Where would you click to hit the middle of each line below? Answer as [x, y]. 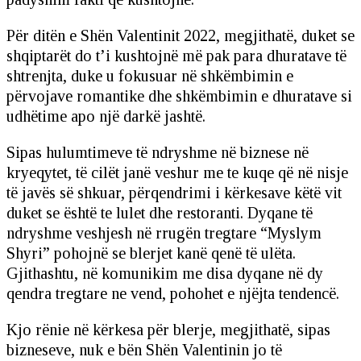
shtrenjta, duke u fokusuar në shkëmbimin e [150, 76]
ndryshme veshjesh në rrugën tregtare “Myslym [164, 233]
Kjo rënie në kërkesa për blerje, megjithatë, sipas [168, 330]
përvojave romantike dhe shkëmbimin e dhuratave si [179, 96]
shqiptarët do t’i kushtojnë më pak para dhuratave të [176, 56]
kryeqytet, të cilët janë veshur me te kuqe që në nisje [177, 173]
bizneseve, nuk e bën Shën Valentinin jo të [144, 350]
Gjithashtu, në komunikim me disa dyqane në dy [165, 274]
